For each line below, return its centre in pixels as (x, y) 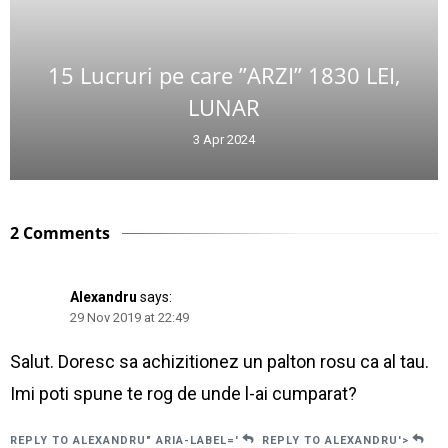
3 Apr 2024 (224, 140)
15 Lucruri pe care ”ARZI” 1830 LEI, (224, 75)
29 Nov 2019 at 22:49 (129, 318)
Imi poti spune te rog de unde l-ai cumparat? (183, 394)
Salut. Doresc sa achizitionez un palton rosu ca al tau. (219, 362)
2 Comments (60, 233)
